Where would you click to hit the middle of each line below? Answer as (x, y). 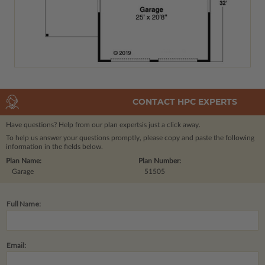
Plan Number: (160, 161)
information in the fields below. (54, 146)
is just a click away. (171, 125)
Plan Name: (24, 161)
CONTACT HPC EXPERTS (185, 102)
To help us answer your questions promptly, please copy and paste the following (130, 138)
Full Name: (24, 203)
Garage (23, 171)
